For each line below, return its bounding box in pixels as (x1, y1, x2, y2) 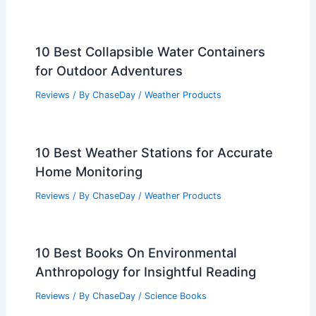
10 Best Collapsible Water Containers (35, 43, 265, 59)
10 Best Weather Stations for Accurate (35, 144, 273, 160)
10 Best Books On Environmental (35, 245, 237, 261)
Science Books (144, 291, 207, 302)
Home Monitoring (35, 163, 142, 179)
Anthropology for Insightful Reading (35, 264, 256, 280)
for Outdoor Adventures (35, 62, 183, 78)
